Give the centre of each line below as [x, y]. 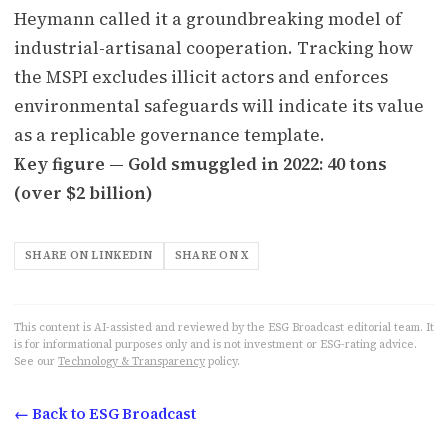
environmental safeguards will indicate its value [219, 105]
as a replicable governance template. [169, 134]
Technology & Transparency [131, 361]
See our [34, 361]
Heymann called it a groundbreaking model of [208, 18]
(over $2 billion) [83, 192]
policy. [224, 361]
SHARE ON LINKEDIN [89, 255]
